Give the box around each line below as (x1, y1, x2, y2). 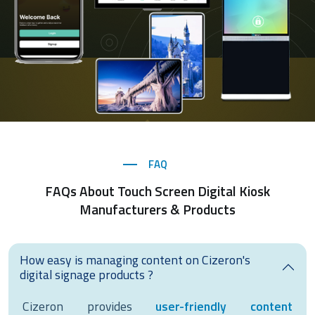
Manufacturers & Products (79, 199, 236, 220)
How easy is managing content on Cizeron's (20, 250, 250, 269)
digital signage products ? (20, 264, 153, 284)
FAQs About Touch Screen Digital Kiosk (45, 181, 270, 202)
